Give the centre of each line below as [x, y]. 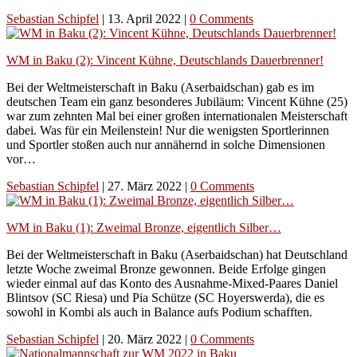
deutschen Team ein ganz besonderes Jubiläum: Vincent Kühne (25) [177, 101]
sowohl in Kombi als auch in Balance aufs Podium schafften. [159, 312]
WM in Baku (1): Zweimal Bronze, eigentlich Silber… [144, 227]
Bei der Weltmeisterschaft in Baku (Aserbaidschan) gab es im [160, 87]
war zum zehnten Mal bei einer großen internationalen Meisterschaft [177, 116]
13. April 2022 [146, 18]
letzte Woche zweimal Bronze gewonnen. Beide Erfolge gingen [166, 269]
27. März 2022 [146, 186]
